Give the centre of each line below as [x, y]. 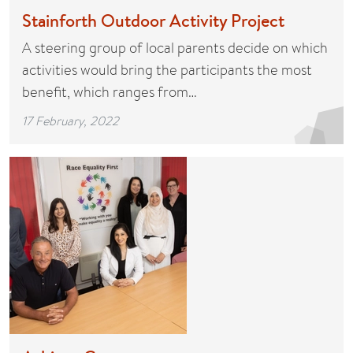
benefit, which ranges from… [110, 92]
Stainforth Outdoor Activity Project [153, 20]
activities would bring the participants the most [167, 70]
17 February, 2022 [71, 121]
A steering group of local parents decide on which [175, 48]
